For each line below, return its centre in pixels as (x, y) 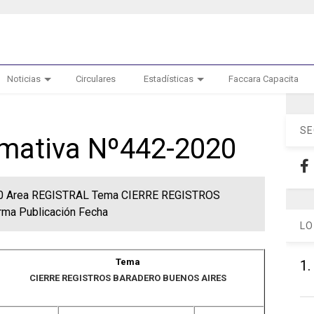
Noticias (23, 79)
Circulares (95, 79)
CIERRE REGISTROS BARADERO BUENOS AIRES (128, 278)
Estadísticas (168, 79)
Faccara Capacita (263, 79)
